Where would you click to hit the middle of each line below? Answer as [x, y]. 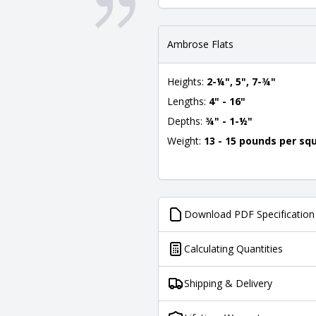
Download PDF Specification [249, 214]
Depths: [186, 121]
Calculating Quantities [233, 249]
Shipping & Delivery [228, 283]
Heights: [187, 81]
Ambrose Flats [200, 44]
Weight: [186, 141]
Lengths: [188, 101]
